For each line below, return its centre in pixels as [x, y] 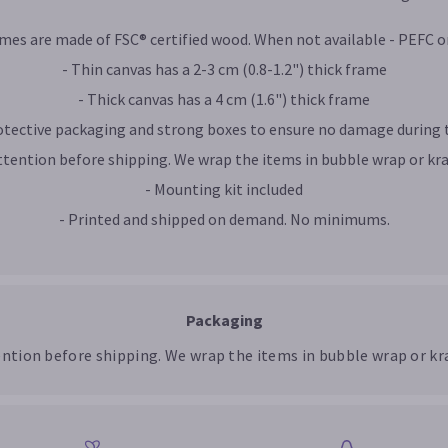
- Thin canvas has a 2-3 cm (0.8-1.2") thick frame [224, 69]
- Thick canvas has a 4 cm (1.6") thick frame [224, 99]
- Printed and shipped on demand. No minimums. [224, 219]
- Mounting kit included [224, 189]
